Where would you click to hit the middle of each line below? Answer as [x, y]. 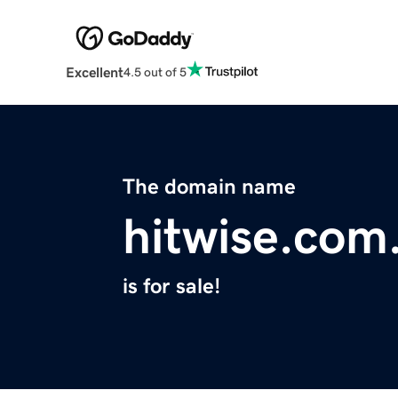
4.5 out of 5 [155, 72]
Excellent [94, 72]
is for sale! [171, 287]
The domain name [209, 187]
